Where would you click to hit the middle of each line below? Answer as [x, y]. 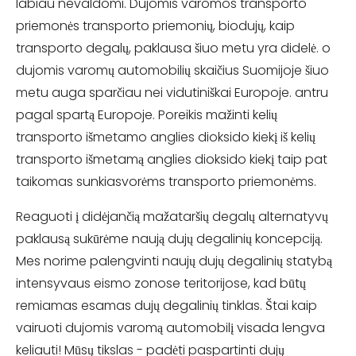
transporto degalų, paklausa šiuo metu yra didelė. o [173, 48]
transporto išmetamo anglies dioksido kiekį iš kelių [166, 137]
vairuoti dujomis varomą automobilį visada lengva [170, 327]
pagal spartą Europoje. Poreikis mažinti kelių [147, 114]
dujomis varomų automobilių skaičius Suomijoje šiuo [172, 70]
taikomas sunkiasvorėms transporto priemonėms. [166, 181]
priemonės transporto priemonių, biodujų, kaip [155, 25]
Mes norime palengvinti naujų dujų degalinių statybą [174, 261]
